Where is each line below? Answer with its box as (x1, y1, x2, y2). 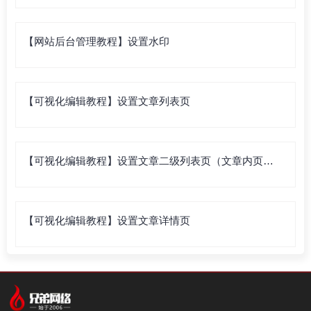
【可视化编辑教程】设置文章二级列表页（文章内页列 (24, 155, 274, 167)
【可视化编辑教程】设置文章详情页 (24, 215, 190, 227)
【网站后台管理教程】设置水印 (24, 35, 169, 48)
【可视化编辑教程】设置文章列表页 (24, 95, 190, 108)
